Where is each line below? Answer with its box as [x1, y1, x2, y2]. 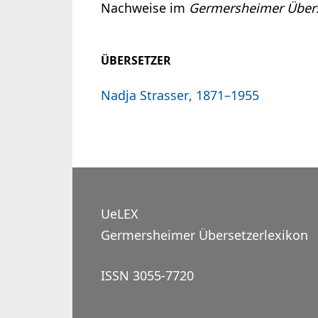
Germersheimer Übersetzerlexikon [101, 226, 308, 244]
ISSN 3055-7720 [101, 267, 194, 285]
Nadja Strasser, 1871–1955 [101, 87, 259, 104]
